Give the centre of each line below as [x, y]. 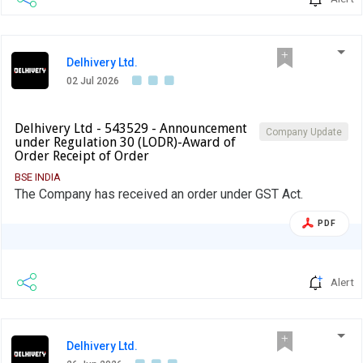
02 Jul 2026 [93, 81]
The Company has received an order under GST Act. [159, 194]
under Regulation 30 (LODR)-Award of [125, 142]
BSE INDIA [38, 177]
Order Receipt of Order [82, 156]
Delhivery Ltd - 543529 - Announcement [131, 128]
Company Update [304, 132]
